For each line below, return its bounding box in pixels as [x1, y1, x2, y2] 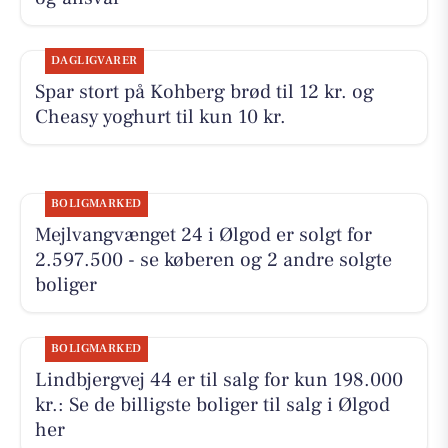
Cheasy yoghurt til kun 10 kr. [34, 104, 286, 131]
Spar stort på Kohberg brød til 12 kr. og [34, 79, 374, 106]
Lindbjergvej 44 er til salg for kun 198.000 [34, 366, 403, 393]
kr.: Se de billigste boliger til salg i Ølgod [34, 391, 390, 418]
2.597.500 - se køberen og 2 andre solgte [34, 247, 392, 274]
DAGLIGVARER [50, 53, 138, 69]
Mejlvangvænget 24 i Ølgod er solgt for [34, 222, 372, 249]
